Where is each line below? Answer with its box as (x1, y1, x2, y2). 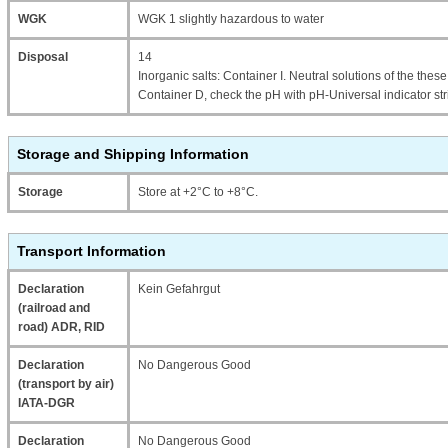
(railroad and (18, 301, 90, 315)
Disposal (18, 50, 68, 64)
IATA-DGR (18, 396, 75, 410)
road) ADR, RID (18, 320, 105, 334)
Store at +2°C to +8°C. (138, 185, 258, 199)
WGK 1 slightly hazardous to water (138, 12, 324, 26)
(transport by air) (18, 377, 114, 391)
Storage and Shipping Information (17, 146, 249, 162)
